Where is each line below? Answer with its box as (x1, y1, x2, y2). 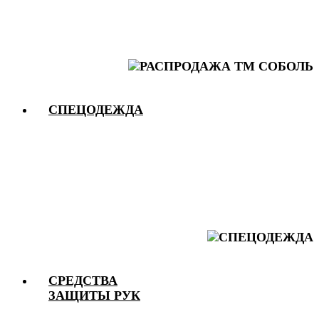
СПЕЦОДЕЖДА (48, 102, 143, 117)
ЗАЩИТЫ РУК (48, 288, 140, 303)
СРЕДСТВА (48, 273, 117, 288)
